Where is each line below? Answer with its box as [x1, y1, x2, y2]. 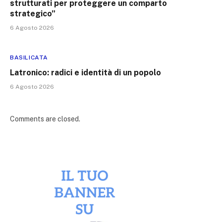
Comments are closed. [10, 114, 80, 123]
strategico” [10, 8, 55, 18]
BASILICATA [10, 54, 48, 61]
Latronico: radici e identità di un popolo [10, 67, 161, 77]
